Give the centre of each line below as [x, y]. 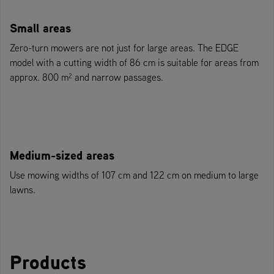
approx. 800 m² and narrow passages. [87, 77]
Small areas [40, 28]
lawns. [23, 189]
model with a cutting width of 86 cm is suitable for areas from [134, 62]
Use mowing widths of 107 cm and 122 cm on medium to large [134, 175]
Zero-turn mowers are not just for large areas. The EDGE [124, 47]
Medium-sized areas [62, 155]
